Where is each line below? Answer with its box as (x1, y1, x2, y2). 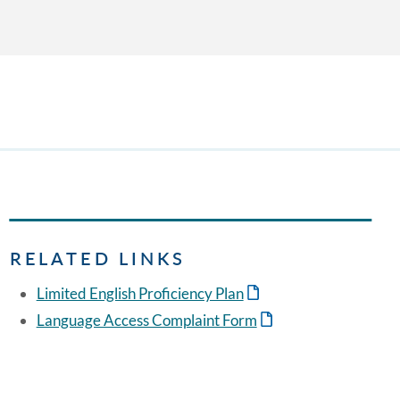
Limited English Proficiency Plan (36, 284, 244, 304)
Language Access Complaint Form (36, 311, 257, 330)
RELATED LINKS (9, 247, 186, 269)
